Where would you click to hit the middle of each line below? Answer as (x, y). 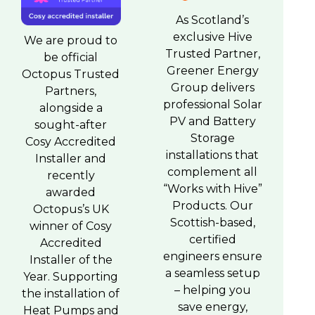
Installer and (71, 159)
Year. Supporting (71, 277)
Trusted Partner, (212, 54)
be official (71, 57)
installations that (213, 155)
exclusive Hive (212, 37)
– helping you (212, 290)
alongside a (71, 108)
